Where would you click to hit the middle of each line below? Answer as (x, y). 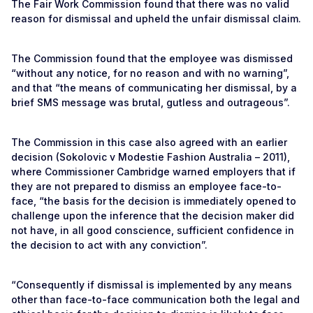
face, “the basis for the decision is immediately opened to (154, 201)
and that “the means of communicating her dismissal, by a (154, 88)
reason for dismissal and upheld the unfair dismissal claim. (156, 19)
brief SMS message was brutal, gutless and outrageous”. (151, 102)
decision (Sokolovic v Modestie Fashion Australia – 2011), (151, 157)
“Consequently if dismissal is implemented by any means (152, 285)
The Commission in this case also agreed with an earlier (149, 142)
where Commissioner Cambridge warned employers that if (153, 172)
